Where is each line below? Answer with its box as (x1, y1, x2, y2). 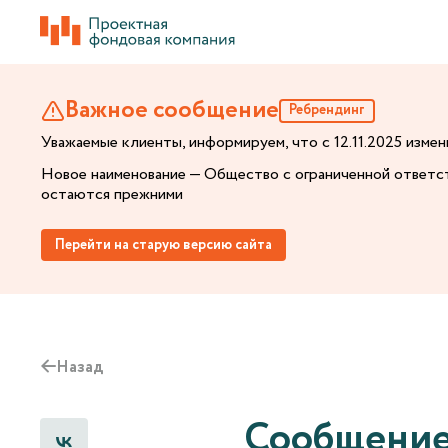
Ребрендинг (289, 100, 365, 120)
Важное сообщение (65, 93, 279, 128)
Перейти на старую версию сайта (55, 235, 272, 255)
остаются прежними (41, 183, 183, 206)
